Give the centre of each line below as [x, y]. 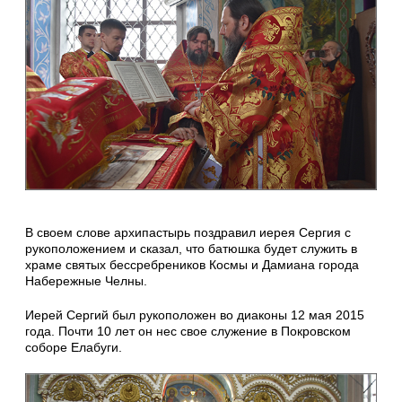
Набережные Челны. [86, 281]
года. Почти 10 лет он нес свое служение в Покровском [188, 332]
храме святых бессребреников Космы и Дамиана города [192, 265]
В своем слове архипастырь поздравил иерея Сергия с [188, 233]
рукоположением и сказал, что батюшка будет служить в [191, 249]
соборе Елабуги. [74, 348]
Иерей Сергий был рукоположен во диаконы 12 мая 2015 [195, 315]
